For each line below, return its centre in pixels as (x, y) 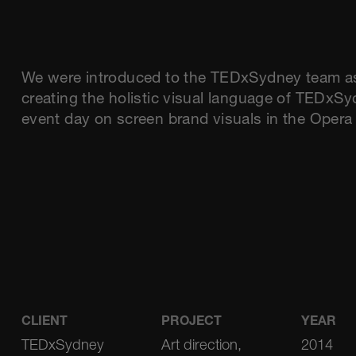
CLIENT (44, 323)
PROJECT (191, 323)
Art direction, (201, 347)
